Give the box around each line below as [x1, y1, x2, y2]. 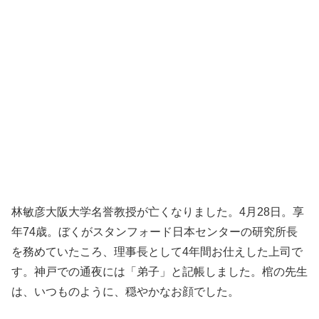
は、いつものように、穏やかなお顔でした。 [11, 285, 239, 298]
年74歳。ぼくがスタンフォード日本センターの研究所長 [11, 225, 298, 238]
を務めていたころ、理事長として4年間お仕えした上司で [11, 245, 303, 258]
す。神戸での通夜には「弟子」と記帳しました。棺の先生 [11, 265, 308, 278]
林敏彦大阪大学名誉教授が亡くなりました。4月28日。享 [11, 205, 304, 218]
